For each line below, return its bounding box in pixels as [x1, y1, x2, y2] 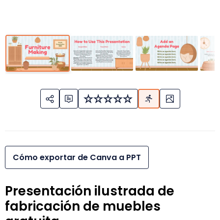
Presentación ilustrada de [5, 182, 174, 200]
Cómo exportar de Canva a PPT [13, 152, 141, 164]
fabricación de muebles [5, 197, 161, 216]
